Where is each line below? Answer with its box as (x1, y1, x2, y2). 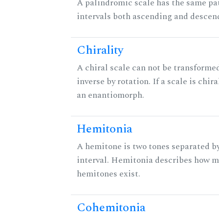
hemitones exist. (77, 167, 140, 181)
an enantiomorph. (77, 88, 144, 102)
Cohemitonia (77, 199, 146, 217)
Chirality (77, 42, 124, 60)
